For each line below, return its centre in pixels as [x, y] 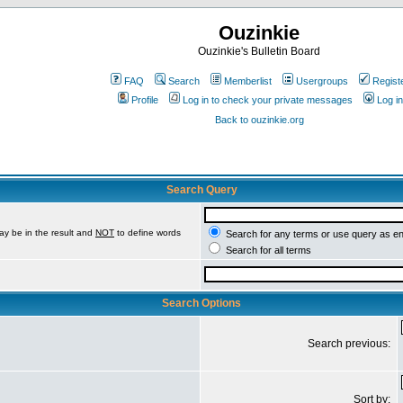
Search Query [201, 190]
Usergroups [322, 81]
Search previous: [350, 344]
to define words [148, 233]
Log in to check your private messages [268, 100]
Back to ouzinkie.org [259, 120]
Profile [145, 100]
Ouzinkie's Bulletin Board [259, 51]
